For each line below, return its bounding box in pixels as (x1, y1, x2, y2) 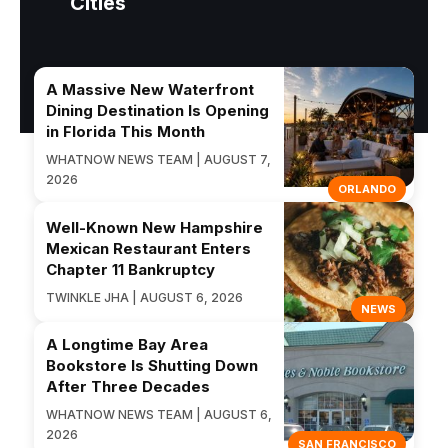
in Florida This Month (46, 122, 205, 142)
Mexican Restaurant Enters (46, 238, 251, 258)
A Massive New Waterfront (46, 80, 254, 100)
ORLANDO (338, 182, 396, 197)
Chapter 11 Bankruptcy (46, 259, 215, 279)
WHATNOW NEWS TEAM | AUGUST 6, (46, 407, 272, 423)
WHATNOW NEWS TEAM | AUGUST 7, (46, 152, 271, 168)
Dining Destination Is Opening (46, 101, 269, 121)
